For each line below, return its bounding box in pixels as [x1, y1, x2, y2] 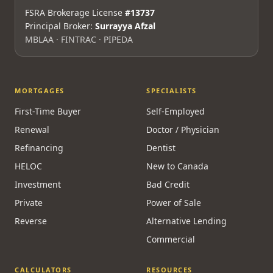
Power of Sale [146, 197, 201, 208]
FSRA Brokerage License [25, 7, 125, 18]
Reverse [15, 215, 47, 227]
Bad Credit [146, 179, 190, 190]
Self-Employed [146, 105, 205, 117]
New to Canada [146, 160, 208, 172]
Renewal [15, 124, 49, 135]
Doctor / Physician [146, 124, 219, 135]
